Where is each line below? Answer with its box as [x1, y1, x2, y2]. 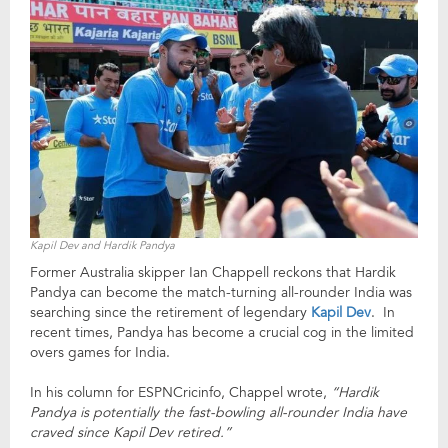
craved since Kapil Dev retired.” [30, 422, 231, 442]
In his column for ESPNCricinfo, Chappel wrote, [30, 382, 331, 402]
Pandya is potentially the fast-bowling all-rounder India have [30, 402, 407, 422]
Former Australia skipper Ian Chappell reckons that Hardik [30, 262, 396, 282]
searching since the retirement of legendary [30, 302, 311, 322]
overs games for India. [30, 342, 170, 362]
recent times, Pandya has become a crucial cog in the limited [30, 322, 414, 342]
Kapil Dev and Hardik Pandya [30, 237, 175, 253]
